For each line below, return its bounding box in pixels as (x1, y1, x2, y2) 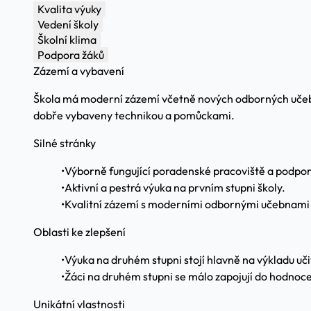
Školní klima (37, 33, 96, 47)
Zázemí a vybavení (33, 64, 124, 78)
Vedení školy (37, 17, 99, 31)
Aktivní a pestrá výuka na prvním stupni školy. (65, 180, 285, 194)
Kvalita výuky (37, 2, 101, 16)
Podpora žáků (37, 48, 104, 62)
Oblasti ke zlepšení (33, 225, 126, 239)
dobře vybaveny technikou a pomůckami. (33, 108, 235, 122)
